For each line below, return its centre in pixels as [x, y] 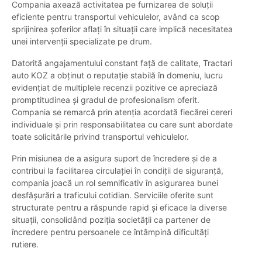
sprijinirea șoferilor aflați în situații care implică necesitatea [122, 29]
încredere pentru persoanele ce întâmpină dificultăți [110, 232]
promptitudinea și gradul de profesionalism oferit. [106, 100]
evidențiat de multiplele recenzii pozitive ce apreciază [115, 88]
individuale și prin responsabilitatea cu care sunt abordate [122, 125]
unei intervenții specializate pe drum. [82, 42]
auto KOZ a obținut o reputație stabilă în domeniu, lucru [117, 75]
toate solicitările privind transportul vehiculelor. [100, 137]
